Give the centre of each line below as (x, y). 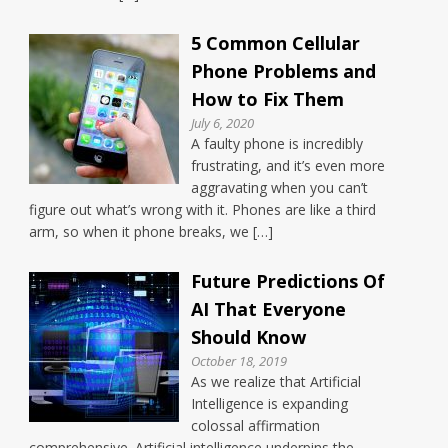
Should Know (249, 337)
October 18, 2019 (239, 361)
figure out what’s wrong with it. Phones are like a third (203, 209)
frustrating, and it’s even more (288, 165)
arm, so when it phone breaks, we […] (151, 231)
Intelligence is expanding (270, 403)
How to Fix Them (268, 99)
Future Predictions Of (288, 281)
